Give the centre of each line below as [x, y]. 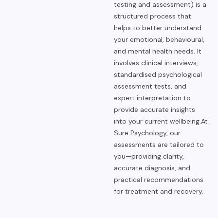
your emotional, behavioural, [159, 39]
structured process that [153, 16]
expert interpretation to [152, 98]
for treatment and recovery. [159, 191]
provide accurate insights [154, 109]
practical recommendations [159, 180]
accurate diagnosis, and [152, 168]
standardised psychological [158, 74]
